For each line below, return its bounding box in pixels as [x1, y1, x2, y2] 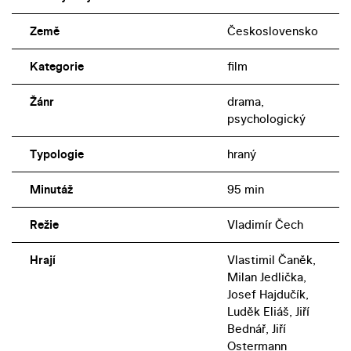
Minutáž [29, 181, 73, 198]
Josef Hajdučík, [226, 286, 309, 303]
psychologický [226, 110, 306, 128]
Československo [226, 23, 318, 40]
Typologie [29, 146, 84, 163]
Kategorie [29, 58, 84, 75]
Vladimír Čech [226, 216, 303, 233]
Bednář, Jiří [226, 320, 286, 338]
